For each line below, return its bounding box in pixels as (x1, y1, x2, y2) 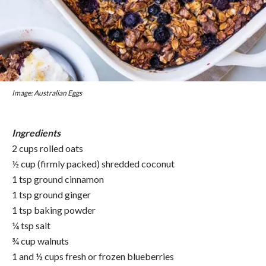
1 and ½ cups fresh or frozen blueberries (12, 250, 174, 262)
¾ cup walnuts (12, 235, 69, 246)
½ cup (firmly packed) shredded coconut (12, 157, 175, 169)
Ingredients (12, 126, 61, 138)
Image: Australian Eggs (12, 88, 82, 97)
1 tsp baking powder (12, 204, 96, 216)
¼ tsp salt (12, 219, 50, 231)
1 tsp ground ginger (12, 188, 91, 200)
